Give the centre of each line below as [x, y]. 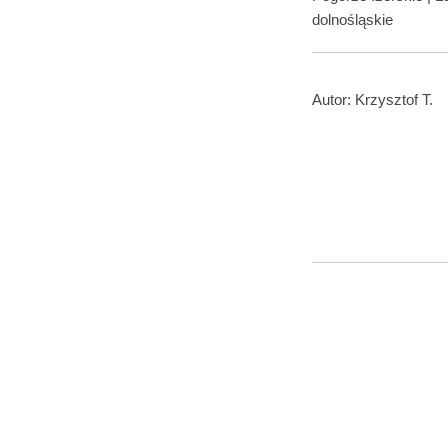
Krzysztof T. [394, 100]
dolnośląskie [352, 20]
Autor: [333, 100]
